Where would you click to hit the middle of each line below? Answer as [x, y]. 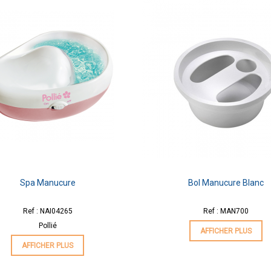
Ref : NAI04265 [47, 211]
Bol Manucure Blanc [226, 182]
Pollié [47, 225]
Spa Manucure [47, 182]
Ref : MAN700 [226, 211]
